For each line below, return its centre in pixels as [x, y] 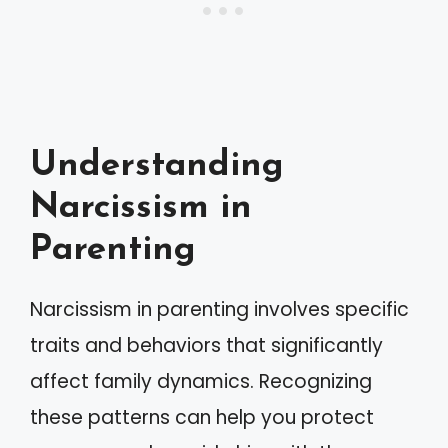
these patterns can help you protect [202, 417]
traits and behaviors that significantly [206, 345]
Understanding [157, 166]
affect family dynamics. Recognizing [201, 381]
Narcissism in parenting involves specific [219, 309]
